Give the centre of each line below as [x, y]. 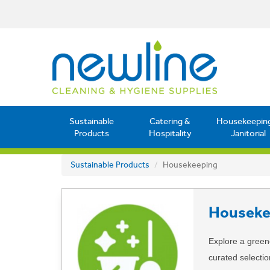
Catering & [170, 121]
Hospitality [170, 133]
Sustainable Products [110, 165]
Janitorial [248, 133]
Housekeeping [190, 165]
